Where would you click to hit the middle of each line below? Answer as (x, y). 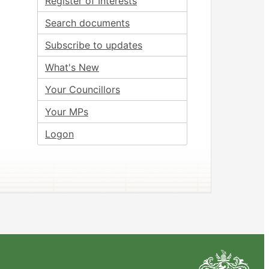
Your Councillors (83, 89)
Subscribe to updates (94, 45)
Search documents (87, 23)
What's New (72, 67)
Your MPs (67, 112)
